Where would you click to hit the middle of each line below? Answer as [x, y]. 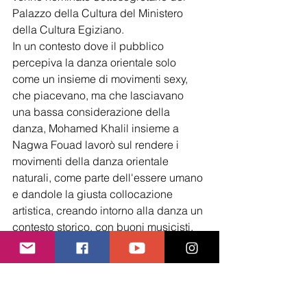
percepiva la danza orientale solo [96, 62]
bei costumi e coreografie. [76, 243]
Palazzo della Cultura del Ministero [99, 13]
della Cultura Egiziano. [68, 29]
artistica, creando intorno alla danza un [109, 210]
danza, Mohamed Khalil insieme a [97, 128]
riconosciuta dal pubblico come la [98, 292]
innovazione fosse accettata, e [88, 276]
